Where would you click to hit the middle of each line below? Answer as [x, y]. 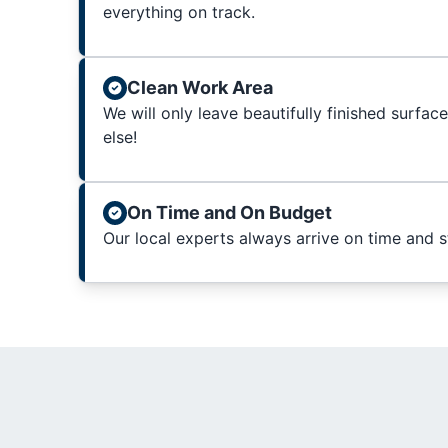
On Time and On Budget [229, 213]
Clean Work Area [199, 88]
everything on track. [178, 12]
